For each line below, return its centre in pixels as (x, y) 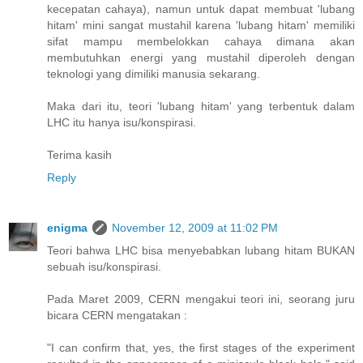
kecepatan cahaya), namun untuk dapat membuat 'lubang (201, 9)
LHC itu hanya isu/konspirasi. (122, 123)
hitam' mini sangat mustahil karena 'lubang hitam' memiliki (201, 26)
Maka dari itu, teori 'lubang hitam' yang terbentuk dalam (201, 107)
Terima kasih (79, 155)
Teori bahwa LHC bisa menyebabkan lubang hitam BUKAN (201, 251)
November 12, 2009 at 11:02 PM (195, 228)
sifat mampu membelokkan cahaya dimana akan (201, 42)
